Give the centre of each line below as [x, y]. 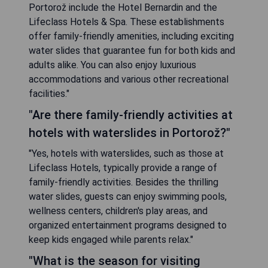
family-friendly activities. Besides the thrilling [124, 182]
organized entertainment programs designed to [128, 225]
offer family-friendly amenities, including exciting [131, 36]
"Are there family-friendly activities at [131, 115]
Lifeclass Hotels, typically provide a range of [123, 167]
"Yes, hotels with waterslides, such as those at [126, 153]
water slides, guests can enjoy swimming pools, [128, 196]
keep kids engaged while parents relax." [111, 239]
